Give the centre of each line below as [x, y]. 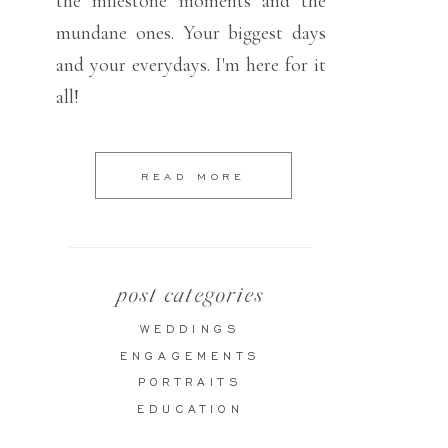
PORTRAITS [190, 382]
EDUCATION [190, 409]
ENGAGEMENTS [190, 356]
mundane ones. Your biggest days [191, 33]
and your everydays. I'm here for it [191, 65]
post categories [190, 297]
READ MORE [193, 176]
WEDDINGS [190, 329]
